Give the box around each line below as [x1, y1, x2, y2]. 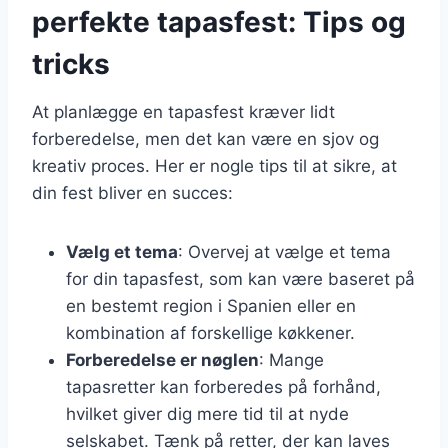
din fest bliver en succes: [32, 182, 233, 203]
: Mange [259, 349, 324, 370]
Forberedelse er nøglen [66, 349, 259, 370]
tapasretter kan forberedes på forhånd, [66, 376, 381, 397]
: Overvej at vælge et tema [178, 241, 391, 262]
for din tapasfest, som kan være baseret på [66, 268, 415, 289]
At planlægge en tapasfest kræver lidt [32, 101, 335, 122]
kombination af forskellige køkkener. [66, 322, 355, 343]
